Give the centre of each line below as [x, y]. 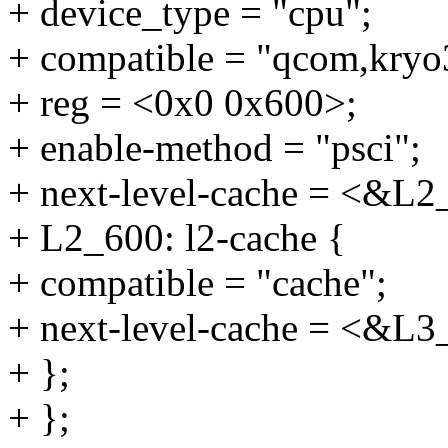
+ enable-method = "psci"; [214, 148]
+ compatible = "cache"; [197, 283]
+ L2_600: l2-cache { [177, 238]
